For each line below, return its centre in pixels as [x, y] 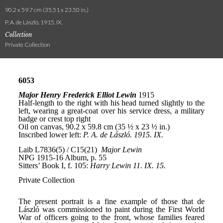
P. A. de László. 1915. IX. [34, 22]
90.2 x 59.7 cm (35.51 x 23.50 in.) [47, 10]
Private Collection [28, 45]
